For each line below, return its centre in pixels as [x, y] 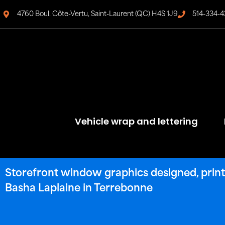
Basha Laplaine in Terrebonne [79, 189]
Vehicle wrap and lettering [136, 121]
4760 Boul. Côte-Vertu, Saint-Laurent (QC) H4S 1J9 [97, 14]
